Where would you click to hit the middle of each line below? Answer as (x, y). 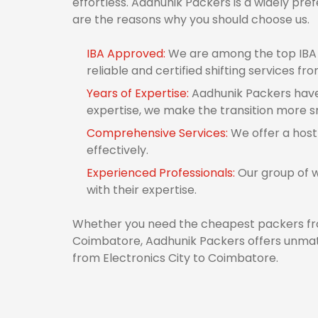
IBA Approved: (127, 54)
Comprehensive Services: (159, 133)
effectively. (117, 150)
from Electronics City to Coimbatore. (175, 258)
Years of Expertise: (139, 93)
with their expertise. (142, 190)
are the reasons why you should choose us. (191, 20)
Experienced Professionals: (162, 173)
